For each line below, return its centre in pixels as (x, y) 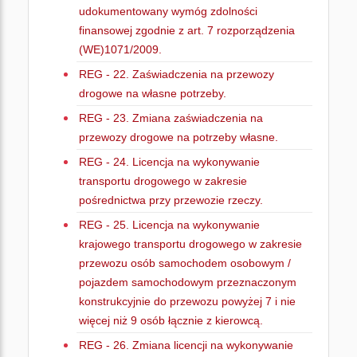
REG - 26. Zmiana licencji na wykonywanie (186, 345)
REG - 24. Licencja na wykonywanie (169, 162)
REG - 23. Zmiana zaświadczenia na (171, 118)
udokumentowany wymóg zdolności (168, 11)
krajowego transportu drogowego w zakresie (190, 244)
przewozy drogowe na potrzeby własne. (178, 137)
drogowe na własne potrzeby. (153, 93)
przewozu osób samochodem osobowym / (185, 263)
